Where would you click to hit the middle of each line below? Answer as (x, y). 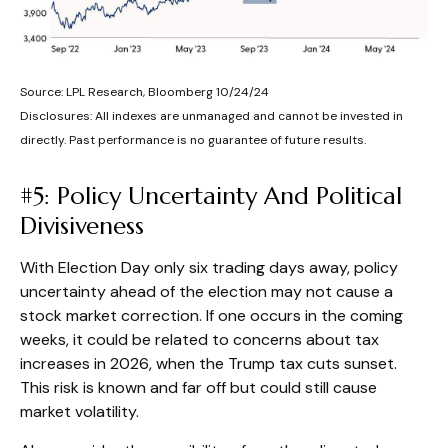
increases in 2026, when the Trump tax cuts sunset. (208, 363)
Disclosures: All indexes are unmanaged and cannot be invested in (211, 115)
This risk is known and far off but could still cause (198, 387)
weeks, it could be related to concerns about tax (199, 339)
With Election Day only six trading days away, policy (209, 267)
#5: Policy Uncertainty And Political (211, 195)
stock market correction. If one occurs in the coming (211, 315)
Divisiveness (82, 225)
